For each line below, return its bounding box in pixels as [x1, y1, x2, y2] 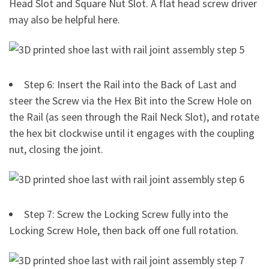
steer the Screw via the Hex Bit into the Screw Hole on [9, 94, 252, 108]
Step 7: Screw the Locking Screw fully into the [24, 207, 228, 222]
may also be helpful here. [9, 13, 120, 27]
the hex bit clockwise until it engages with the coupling [9, 126, 255, 141]
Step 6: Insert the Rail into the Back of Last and [24, 77, 237, 92]
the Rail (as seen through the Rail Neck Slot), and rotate [9, 110, 259, 124]
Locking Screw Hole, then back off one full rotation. [9, 223, 238, 238]
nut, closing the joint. [9, 142, 103, 157]
